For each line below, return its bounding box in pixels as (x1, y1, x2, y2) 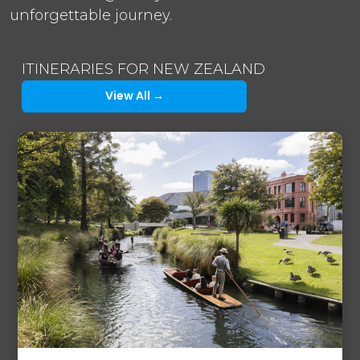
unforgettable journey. (10, 6, 172, 24)
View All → (104, 88, 164, 104)
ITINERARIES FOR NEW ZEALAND (22, 59, 265, 78)
